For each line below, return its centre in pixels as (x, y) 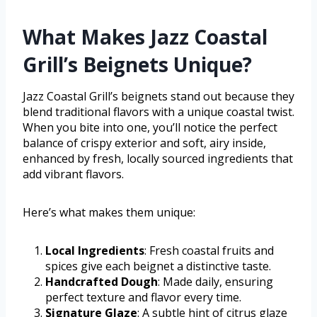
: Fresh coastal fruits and (209, 251)
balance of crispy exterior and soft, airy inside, (144, 143)
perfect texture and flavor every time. (143, 298)
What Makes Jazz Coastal (145, 37)
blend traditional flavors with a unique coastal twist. (158, 112)
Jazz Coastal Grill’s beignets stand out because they (158, 97)
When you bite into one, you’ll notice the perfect (150, 128)
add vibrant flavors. (73, 174)
